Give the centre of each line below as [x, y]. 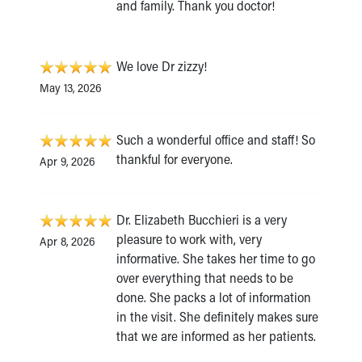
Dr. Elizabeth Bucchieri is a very [202, 220]
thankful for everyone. [175, 159]
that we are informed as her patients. [216, 336]
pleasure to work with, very [189, 239]
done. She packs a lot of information [214, 297]
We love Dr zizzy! [162, 66]
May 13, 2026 [71, 88]
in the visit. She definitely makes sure [217, 317]
